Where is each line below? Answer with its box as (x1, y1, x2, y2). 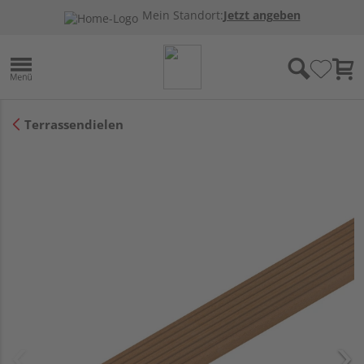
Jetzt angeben (223, 8, 301, 23)
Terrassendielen (24, 115, 123, 132)
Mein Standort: (141, 8, 223, 23)
